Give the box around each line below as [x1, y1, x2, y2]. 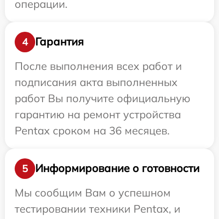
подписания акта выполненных [15, 75, 177, 89]
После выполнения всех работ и [15, 59, 182, 73]
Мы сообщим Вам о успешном [15, 185, 171, 199]
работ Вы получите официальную [15, 91, 190, 105]
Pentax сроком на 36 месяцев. [15, 123, 170, 137]
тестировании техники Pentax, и [15, 201, 180, 216]
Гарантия [35, 35, 84, 49]
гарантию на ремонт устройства [15, 107, 181, 121]
